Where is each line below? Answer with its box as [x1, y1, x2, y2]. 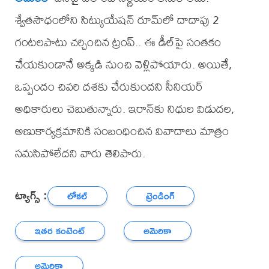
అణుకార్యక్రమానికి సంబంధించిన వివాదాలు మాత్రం [14, 119, 229, 143]
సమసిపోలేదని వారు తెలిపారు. [14, 141, 145, 165]
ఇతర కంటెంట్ [35, 222, 85, 240]
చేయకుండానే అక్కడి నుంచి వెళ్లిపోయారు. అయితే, [14, 52, 232, 76]
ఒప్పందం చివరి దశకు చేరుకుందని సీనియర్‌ [14, 74, 204, 98]
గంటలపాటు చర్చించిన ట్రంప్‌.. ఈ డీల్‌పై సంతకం [14, 30, 221, 54]
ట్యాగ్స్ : [14, 183, 47, 206]
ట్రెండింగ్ [146, 187, 175, 205]
